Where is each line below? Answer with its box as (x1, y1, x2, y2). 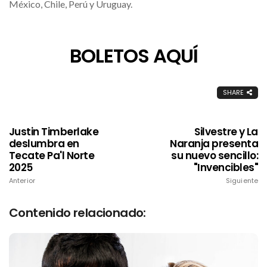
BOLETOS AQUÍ (69, 42, 198, 69)
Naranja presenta (170, 136, 258, 151)
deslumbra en (9, 136, 79, 151)
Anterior (9, 175, 35, 185)
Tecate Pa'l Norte (9, 148, 95, 163)
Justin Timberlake (9, 124, 99, 139)
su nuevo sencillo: (171, 148, 258, 163)
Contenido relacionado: (9, 204, 146, 221)
